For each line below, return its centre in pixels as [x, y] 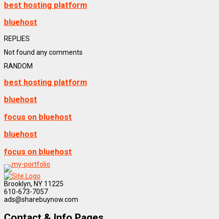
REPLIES [17, 39]
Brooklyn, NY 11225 [34, 184]
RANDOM [18, 66]
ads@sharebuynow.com [41, 199]
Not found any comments [43, 53]
